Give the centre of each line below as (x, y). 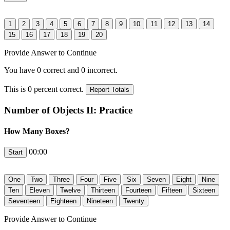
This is (16, 89)
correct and (61, 70)
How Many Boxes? (37, 131)
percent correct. (59, 89)
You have (21, 70)
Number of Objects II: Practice (68, 110)
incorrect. (101, 70)
